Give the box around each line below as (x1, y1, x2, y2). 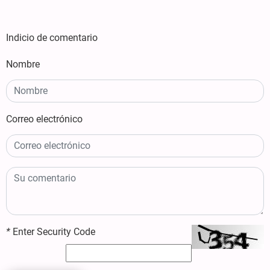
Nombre (6, 58, 40, 70)
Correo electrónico (6, 113, 83, 125)
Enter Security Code (10, 225, 95, 237)
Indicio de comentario (6, 31, 98, 43)
